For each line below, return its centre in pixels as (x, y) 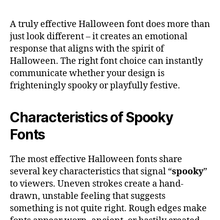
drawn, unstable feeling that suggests (88, 196)
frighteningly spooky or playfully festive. (95, 85)
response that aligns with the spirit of (87, 49)
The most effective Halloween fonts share (96, 159)
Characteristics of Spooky (91, 117)
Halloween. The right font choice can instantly (106, 61)
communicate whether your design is (87, 73)
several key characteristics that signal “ (91, 171)
